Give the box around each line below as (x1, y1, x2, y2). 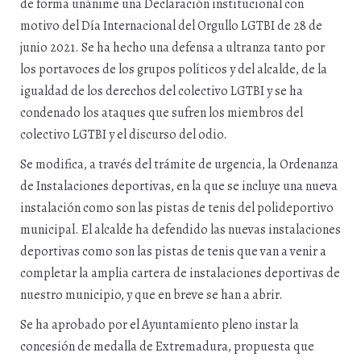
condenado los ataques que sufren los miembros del (20, 104, 303, 122)
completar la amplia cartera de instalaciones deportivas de (20, 264, 340, 282)
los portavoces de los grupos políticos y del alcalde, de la (20, 60, 327, 78)
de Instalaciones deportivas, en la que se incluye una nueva (20, 177, 338, 195)
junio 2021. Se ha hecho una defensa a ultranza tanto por (20, 39, 325, 56)
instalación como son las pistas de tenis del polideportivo (20, 199, 334, 217)
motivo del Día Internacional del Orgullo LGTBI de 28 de (20, 17, 322, 35)
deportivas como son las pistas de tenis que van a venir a (20, 243, 326, 260)
